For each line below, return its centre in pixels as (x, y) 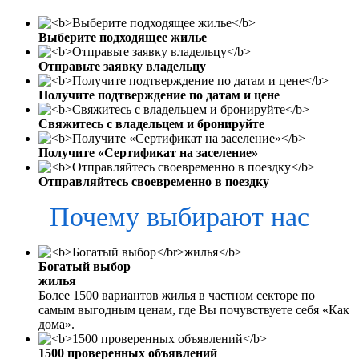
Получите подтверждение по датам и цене (159, 95)
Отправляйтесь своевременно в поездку (154, 181)
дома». (56, 324)
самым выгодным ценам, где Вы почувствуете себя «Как (194, 309)
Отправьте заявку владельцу (122, 66)
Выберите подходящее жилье (123, 37)
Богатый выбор (85, 266)
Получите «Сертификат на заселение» (148, 152)
